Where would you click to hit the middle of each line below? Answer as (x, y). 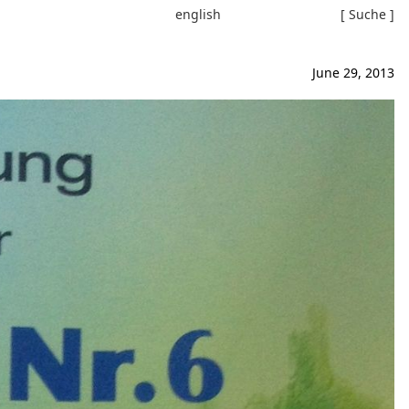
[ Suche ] (367, 14)
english (198, 14)
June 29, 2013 (353, 73)
